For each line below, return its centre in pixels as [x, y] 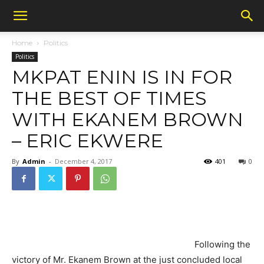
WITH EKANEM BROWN [128, 119]
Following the [222, 244]
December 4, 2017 [83, 161]
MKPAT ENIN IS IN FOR [122, 77]
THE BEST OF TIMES [109, 98]
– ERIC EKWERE [88, 141]
